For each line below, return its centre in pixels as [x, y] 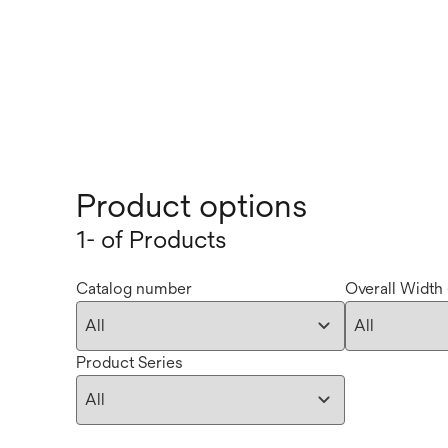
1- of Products [151, 239]
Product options [191, 205]
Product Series [129, 362]
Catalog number [134, 288]
